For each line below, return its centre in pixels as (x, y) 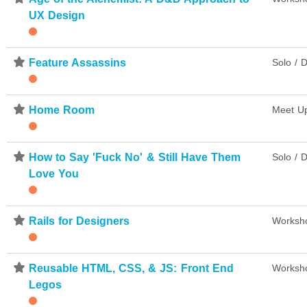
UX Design (57, 15)
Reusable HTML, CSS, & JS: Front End (131, 268)
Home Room (62, 110)
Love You (54, 173)
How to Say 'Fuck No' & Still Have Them (135, 157)
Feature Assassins (78, 62)
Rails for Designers (79, 221)
